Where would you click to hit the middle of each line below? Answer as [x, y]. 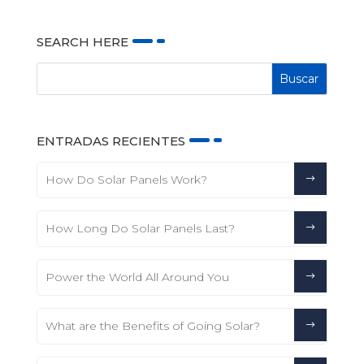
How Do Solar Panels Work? [126, 180]
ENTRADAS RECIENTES [110, 141]
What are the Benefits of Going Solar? [152, 326]
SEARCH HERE [82, 42]
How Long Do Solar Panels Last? [140, 229]
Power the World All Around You [137, 277]
